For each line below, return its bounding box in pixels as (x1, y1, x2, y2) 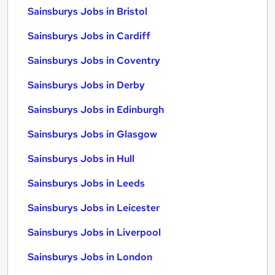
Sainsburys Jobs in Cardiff (28, 29, 150, 42)
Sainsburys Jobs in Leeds (28, 177, 145, 190)
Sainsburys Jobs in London (28, 250, 152, 263)
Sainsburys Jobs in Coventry (28, 54, 160, 67)
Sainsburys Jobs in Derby (28, 79, 145, 91)
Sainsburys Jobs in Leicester (28, 201, 160, 214)
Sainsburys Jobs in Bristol (28, 5, 147, 18)
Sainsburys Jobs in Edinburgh (28, 103, 164, 116)
